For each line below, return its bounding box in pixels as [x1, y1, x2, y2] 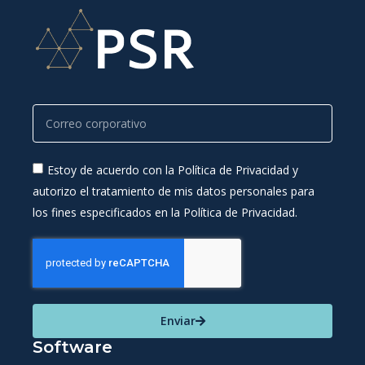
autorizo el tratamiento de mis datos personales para [33, 183, 314, 200]
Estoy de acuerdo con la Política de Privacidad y [47, 161, 298, 178]
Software [33, 337, 112, 358]
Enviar [160, 313, 196, 329]
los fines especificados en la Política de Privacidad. [33, 204, 297, 221]
